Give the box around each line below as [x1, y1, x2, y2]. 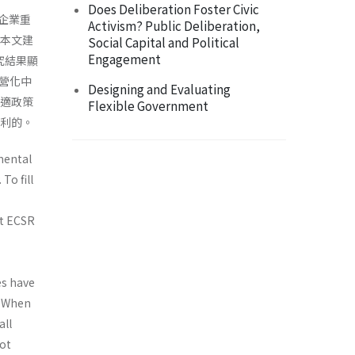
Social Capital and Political [88, 33, 239, 52]
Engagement [88, 50, 161, 68]
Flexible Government [88, 97, 208, 115]
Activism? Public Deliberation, [88, 17, 260, 35]
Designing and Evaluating [88, 80, 231, 98]
